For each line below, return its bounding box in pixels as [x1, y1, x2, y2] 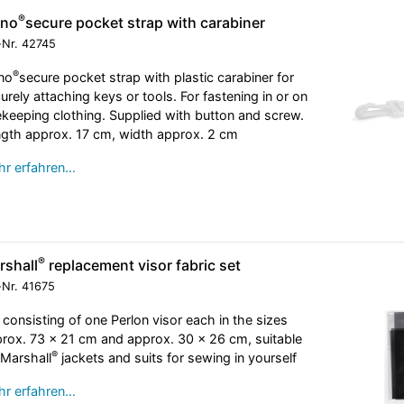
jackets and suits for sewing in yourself [57, 350, 297, 366]
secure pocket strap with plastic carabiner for [18, 69, 294, 86]
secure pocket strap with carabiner [24, 14, 265, 32]
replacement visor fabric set [44, 256, 241, 275]
